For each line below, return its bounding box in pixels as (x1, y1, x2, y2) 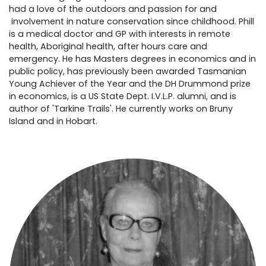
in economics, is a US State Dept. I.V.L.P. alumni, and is (9, 90, 236, 103)
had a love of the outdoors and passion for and (9, 3, 217, 15)
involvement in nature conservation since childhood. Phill (9, 15, 254, 28)
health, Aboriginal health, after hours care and (9, 40, 207, 53)
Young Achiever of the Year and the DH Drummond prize (9, 78, 251, 90)
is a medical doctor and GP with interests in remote (9, 28, 230, 40)
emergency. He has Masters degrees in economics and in (9, 53, 256, 65)
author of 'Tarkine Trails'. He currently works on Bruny (9, 103, 233, 115)
